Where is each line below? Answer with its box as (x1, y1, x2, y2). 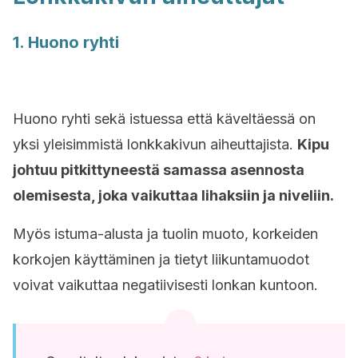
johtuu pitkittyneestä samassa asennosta (13, 161, 304, 178)
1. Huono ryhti (13, 33, 119, 52)
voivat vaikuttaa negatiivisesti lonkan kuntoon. (13, 276, 318, 293)
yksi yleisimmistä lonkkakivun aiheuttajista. (13, 136, 297, 153)
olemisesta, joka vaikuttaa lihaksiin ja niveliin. (13, 187, 334, 204)
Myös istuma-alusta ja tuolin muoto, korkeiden (13, 225, 318, 242)
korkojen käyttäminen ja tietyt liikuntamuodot (13, 251, 309, 268)
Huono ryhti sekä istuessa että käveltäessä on (13, 110, 316, 127)
